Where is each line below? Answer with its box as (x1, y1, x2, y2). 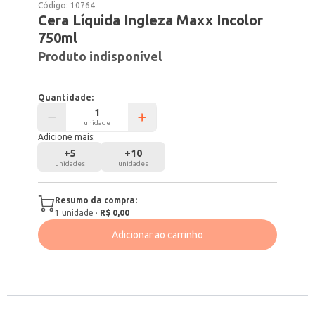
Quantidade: (38, 93, 94, 102)
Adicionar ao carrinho (112, 229, 203, 240)
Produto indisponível (38, 49, 162, 63)
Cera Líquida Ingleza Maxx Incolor (38, 12, 264, 28)
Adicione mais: (38, 132, 96, 141)
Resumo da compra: (55, 195, 138, 205)
